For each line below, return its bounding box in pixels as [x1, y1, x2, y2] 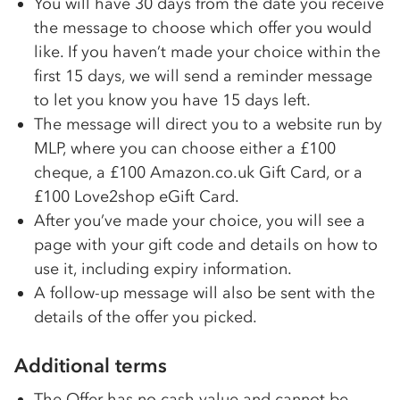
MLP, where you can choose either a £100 [34, 138, 336, 158]
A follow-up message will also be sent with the [34, 283, 375, 303]
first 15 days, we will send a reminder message [34, 66, 372, 86]
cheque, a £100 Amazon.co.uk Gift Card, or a [34, 162, 362, 182]
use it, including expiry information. [34, 259, 292, 279]
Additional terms [14, 354, 167, 378]
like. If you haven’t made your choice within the [34, 42, 380, 62]
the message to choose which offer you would [34, 18, 371, 37]
